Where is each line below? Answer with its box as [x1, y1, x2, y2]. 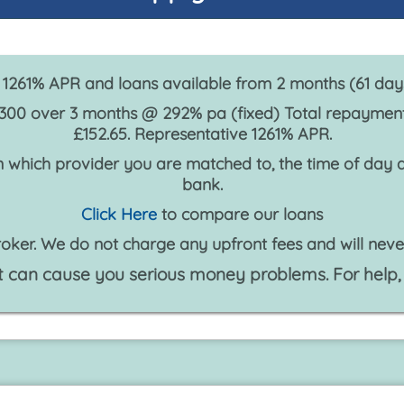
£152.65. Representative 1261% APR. [72, 124, 332, 145]
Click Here [81, 204, 157, 225]
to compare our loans [157, 204, 323, 225]
